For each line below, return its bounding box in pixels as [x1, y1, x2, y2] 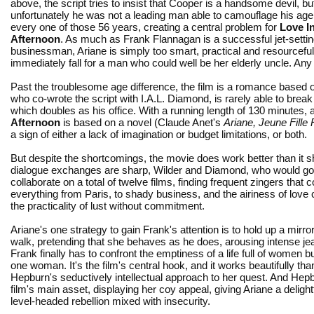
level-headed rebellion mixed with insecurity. [11, 294, 210, 307]
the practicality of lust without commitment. [11, 199, 205, 212]
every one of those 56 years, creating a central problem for [11, 20, 280, 33]
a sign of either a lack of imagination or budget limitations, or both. [11, 128, 307, 140]
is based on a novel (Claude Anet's [60, 116, 224, 128]
